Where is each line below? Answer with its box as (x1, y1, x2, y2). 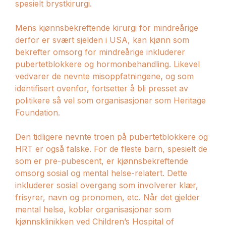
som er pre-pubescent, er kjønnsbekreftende (15, 155, 188, 166)
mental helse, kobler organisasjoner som (15, 204, 171, 214)
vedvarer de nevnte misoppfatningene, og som (15, 71, 194, 81)
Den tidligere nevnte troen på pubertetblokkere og (15, 131, 208, 142)
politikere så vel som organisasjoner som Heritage (15, 95, 206, 105)
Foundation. (15, 107, 60, 118)
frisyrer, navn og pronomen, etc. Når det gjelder (15, 192, 200, 202)
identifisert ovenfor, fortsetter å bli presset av (15, 83, 188, 93)
